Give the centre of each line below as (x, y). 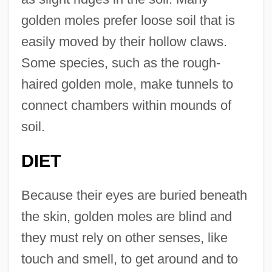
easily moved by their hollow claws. (124, 42)
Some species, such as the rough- (121, 63)
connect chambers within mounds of (126, 106)
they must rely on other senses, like (124, 238)
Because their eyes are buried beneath (134, 195)
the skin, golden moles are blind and (126, 217)
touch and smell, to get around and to (129, 259)
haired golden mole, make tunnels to (127, 84)
